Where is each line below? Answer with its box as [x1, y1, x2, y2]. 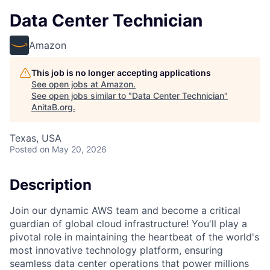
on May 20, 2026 [40, 144, 107, 154]
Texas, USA [10, 132, 61, 144]
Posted [10, 144, 37, 154]
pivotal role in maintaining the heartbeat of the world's [10, 230, 259, 243]
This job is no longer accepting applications [31, 67, 211, 78]
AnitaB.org [31, 102, 73, 112]
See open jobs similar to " [31, 90, 132, 101]
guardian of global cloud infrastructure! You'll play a [10, 217, 247, 230]
